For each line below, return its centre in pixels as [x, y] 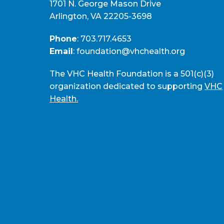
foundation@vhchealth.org [131, 51]
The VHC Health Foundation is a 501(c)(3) [132, 74]
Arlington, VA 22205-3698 [101, 16]
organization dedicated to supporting [127, 86]
